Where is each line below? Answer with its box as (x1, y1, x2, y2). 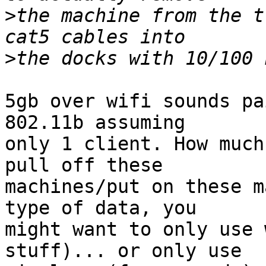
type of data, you (5, 197, 208, 219)
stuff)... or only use (5, 240, 253, 262)
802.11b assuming (5, 112, 197, 134)
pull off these (5, 154, 174, 176)
